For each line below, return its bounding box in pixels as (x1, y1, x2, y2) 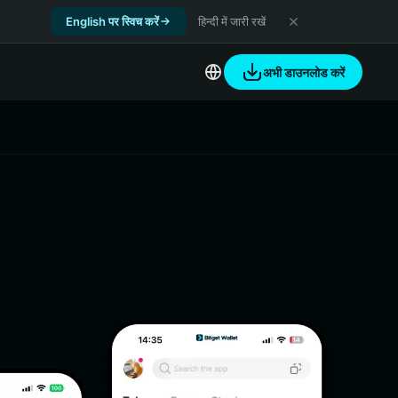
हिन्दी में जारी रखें (198, 13, 266, 28)
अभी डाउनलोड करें (263, 64, 345, 80)
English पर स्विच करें (66, 13, 159, 28)
